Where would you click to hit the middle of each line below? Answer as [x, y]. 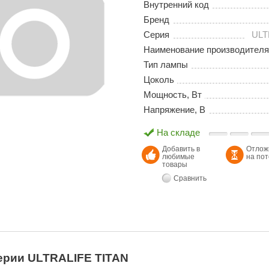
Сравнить [190, 179]
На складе [178, 133]
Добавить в [181, 149]
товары [175, 165]
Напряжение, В [174, 110]
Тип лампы [166, 65]
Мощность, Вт [173, 95]
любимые [178, 157]
